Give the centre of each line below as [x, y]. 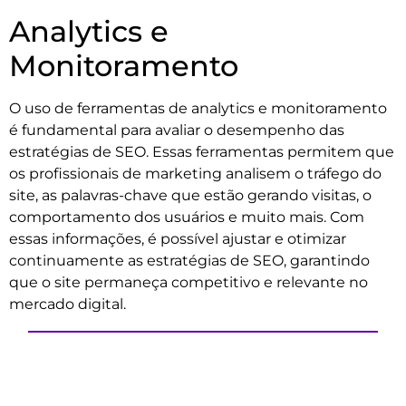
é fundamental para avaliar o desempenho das [177, 130]
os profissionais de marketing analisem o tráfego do [195, 174]
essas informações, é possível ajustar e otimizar [178, 239]
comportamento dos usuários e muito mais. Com [187, 217]
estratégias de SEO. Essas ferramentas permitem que [202, 152]
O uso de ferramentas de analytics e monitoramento [198, 109]
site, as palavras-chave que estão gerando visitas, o [190, 196]
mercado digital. [68, 304]
